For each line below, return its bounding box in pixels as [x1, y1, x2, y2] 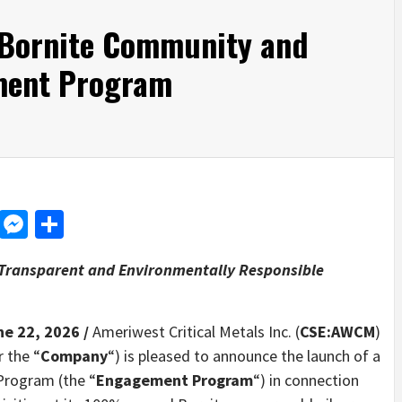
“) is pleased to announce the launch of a [108, 345, 380, 367]
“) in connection [253, 370, 359, 391]
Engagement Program [96, 370, 253, 391]
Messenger [28, 206, 159, 243]
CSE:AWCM [300, 321, 375, 343]
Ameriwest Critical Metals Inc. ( [92, 321, 300, 343]
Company [40, 345, 108, 367]
